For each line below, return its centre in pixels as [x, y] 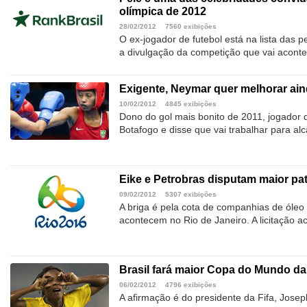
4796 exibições [191, 285]
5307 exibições [191, 195]
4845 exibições [191, 104]
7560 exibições [191, 27]
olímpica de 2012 [163, 12]
